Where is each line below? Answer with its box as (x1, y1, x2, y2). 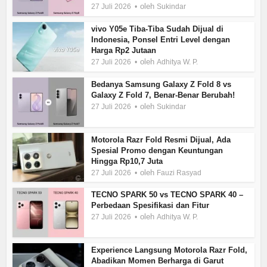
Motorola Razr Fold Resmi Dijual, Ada (91, 135, 231, 144)
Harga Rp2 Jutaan (91, 46, 157, 55)
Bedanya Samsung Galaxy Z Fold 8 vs (91, 79, 232, 89)
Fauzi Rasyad (157, 168, 202, 177)
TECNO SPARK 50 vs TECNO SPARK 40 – (91, 190, 244, 200)
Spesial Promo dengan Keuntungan (91, 145, 223, 155)
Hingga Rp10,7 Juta (91, 156, 163, 166)
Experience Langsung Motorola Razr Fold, (91, 246, 248, 255)
